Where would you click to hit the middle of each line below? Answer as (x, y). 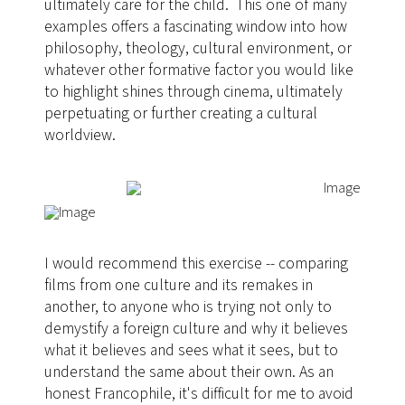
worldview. (80, 135)
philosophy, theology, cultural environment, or (198, 48)
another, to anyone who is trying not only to (188, 306)
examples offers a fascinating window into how (195, 26)
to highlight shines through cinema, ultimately (193, 91)
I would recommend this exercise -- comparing (196, 263)
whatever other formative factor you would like (198, 70)
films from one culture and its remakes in (178, 285)
